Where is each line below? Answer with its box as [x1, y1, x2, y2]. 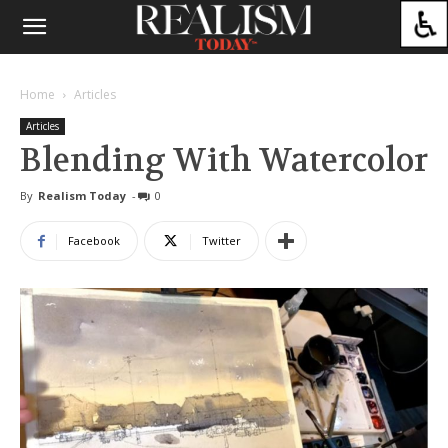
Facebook [68, 233, 120, 248]
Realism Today [38, 188, 126, 203]
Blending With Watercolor [20, 140, 428, 181]
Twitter [202, 233, 241, 248]
